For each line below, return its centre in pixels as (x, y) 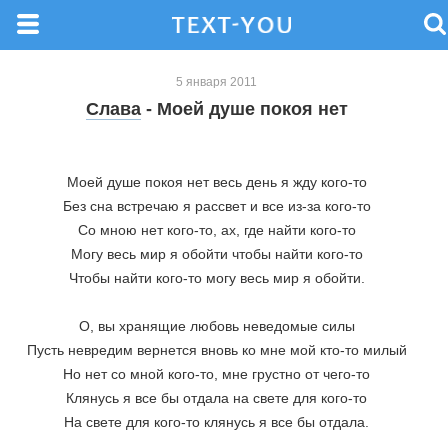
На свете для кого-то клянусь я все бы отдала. (216, 422)
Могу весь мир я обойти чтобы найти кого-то (216, 254)
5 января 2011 (216, 82)
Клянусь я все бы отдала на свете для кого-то (216, 398)
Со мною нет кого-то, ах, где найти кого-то (216, 230)
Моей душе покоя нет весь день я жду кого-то (216, 182)
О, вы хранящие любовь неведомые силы (216, 326)
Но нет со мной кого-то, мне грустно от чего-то (216, 374)
